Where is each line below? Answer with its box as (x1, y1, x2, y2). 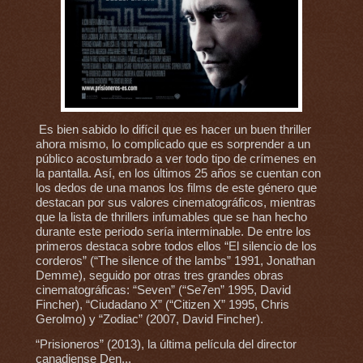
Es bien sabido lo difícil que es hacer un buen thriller (35, 123, 311, 137)
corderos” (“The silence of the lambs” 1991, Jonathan (35, 254, 315, 268)
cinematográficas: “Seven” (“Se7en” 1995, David (35, 284, 291, 297)
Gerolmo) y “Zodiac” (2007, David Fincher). (35, 313, 263, 327)
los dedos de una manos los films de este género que (35, 181, 317, 195)
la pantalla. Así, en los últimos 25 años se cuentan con (35, 167, 321, 181)
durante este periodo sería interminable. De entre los (35, 225, 311, 239)
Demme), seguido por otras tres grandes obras (35, 269, 284, 283)
